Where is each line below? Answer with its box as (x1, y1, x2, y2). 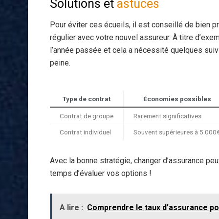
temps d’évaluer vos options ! (50, 168, 152, 178)
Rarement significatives (133, 111, 201, 120)
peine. (50, 58, 70, 67)
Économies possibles (143, 94, 211, 103)
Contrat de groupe (60, 111, 113, 120)
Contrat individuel (60, 128, 111, 136)
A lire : (60, 202, 83, 212)
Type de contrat (63, 94, 110, 103)
